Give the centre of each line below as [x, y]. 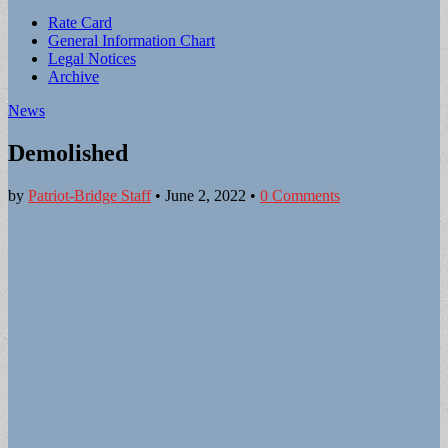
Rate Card [80, 22]
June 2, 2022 [205, 195]
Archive [73, 76]
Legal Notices [92, 58]
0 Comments [300, 195]
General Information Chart [131, 40]
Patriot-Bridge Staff [89, 195]
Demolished [68, 152]
